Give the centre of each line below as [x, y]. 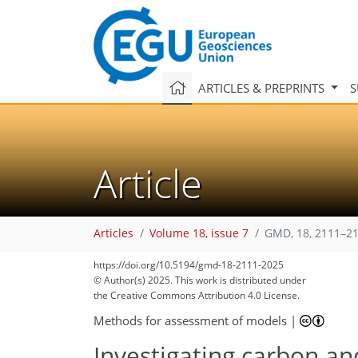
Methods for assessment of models [190, 320]
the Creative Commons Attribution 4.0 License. [197, 295]
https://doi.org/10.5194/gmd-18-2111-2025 [189, 265]
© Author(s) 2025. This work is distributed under [200, 280]
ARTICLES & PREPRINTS [263, 88]
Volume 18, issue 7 [199, 234]
